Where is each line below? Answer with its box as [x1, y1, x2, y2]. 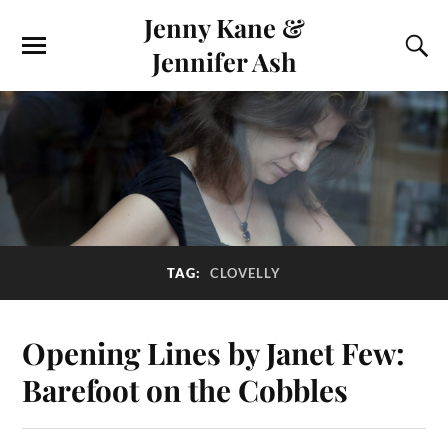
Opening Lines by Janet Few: [22, 332, 406, 372]
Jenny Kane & [143, 10, 305, 44]
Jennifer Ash [151, 44, 297, 78]
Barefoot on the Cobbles [22, 369, 349, 409]
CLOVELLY [210, 265, 281, 282]
